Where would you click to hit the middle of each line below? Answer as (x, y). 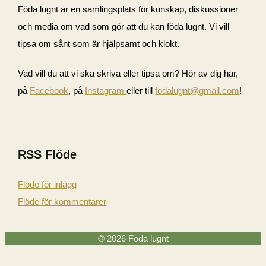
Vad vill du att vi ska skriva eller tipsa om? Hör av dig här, (128, 74)
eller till (141, 91)
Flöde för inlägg (47, 184)
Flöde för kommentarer (62, 202)
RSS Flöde (47, 154)
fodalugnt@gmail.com (197, 91)
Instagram (106, 91)
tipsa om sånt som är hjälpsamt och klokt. (99, 44)
